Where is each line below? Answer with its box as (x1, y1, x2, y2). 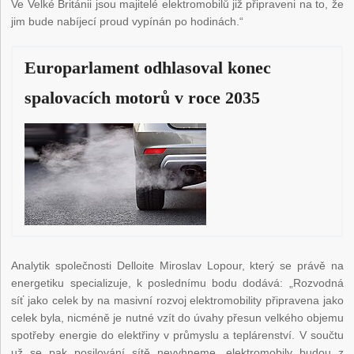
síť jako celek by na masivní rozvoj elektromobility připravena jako (11, 294, 344, 307)
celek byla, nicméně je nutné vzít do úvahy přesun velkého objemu (11, 311, 344, 325)
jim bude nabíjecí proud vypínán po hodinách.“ (11, 15, 244, 28)
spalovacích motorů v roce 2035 (24, 88, 261, 108)
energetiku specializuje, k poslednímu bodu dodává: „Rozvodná (11, 277, 344, 290)
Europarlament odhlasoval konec (24, 58, 272, 78)
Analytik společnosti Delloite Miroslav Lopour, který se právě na (11, 259, 344, 273)
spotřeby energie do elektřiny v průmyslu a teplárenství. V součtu (11, 329, 344, 342)
